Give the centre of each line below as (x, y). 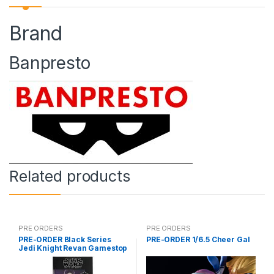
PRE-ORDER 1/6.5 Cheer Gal (198, 239)
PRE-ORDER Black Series (65, 239)
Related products (70, 176)
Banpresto (50, 63)
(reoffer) (35, 256)
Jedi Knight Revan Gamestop (73, 248)
